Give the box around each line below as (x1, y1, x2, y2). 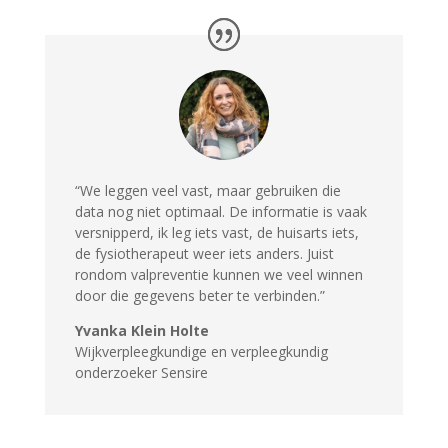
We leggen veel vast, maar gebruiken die (79, 181, 341, 201)
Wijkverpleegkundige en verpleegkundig (74, 342, 328, 362)
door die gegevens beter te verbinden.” (74, 286, 325, 306)
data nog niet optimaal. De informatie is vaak (74, 202, 367, 222)
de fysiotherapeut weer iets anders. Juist (74, 244, 334, 264)
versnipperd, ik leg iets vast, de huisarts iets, (74, 223, 359, 243)
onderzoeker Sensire (74, 363, 208, 383)
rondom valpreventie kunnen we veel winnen (74, 265, 363, 285)
